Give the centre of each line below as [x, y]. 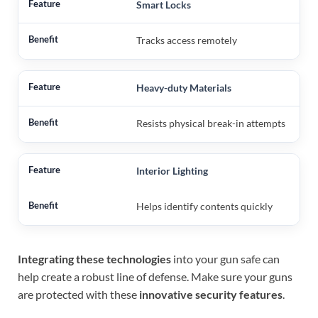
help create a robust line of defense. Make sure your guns [155, 276]
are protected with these [78, 294]
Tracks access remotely [186, 40]
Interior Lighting [172, 170]
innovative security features [211, 294]
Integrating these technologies [94, 258]
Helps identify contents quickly [204, 206]
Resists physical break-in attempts [210, 123]
